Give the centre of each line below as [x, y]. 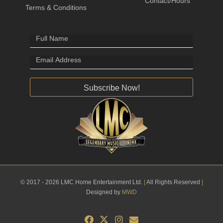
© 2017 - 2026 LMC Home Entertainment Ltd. [82, 182]
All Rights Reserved [172, 182]
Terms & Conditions [56, 8]
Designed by [104, 192]
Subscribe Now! [111, 88]
